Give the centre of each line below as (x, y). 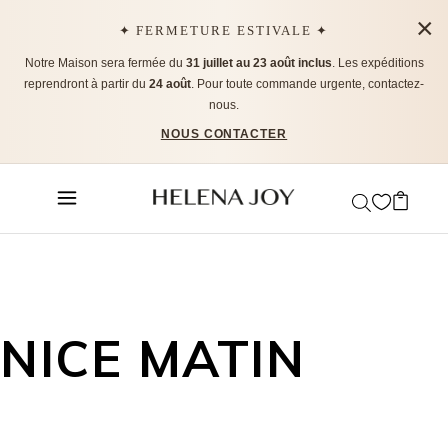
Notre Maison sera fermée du (105, 63)
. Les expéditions (377, 63)
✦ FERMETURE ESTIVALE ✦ (224, 30)
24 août (170, 84)
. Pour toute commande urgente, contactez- (307, 84)
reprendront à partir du (86, 84)
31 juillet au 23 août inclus (258, 63)
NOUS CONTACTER (224, 134)
